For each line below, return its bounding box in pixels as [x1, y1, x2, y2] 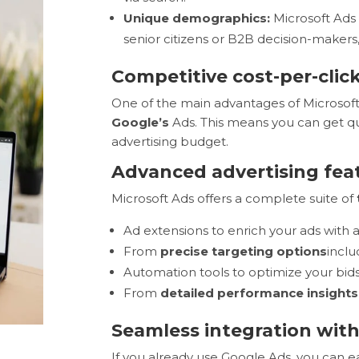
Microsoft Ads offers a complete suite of [111, 191, 357, 207]
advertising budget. [111, 134, 229, 150]
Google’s [111, 115, 170, 131]
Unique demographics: [123, 10, 271, 26]
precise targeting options [160, 244, 328, 260]
